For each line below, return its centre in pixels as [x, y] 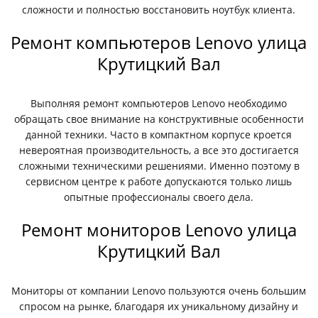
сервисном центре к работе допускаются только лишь [159, 181]
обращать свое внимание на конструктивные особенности [159, 119]
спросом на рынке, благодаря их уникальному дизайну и [159, 306]
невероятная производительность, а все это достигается [159, 150]
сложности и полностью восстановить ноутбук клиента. [159, 10]
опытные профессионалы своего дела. [159, 197]
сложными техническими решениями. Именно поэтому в [159, 166]
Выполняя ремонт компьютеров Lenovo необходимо [159, 103]
